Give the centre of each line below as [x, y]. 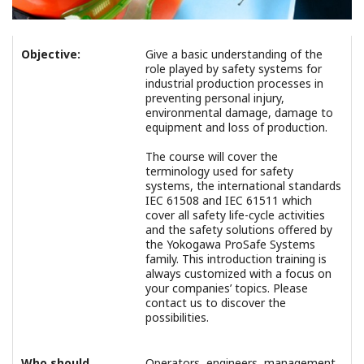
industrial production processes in [234, 83]
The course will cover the [212, 156]
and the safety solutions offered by [239, 229]
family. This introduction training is [236, 258]
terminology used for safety [219, 171]
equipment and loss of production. [238, 127]
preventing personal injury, [215, 97]
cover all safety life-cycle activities [235, 214]
